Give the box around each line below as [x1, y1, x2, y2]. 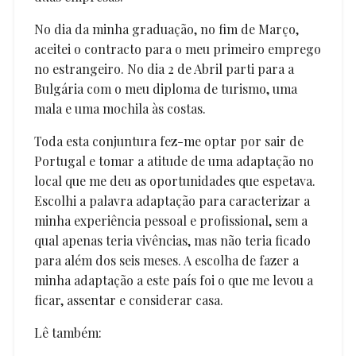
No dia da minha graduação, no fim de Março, [33, 20, 299, 37]
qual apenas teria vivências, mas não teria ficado [33, 231, 311, 249]
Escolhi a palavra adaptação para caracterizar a [33, 192, 310, 209]
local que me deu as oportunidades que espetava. [33, 172, 315, 189]
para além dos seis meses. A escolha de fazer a [33, 251, 299, 269]
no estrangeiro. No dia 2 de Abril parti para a [33, 60, 294, 77]
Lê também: [33, 323, 102, 341]
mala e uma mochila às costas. [33, 99, 206, 117]
